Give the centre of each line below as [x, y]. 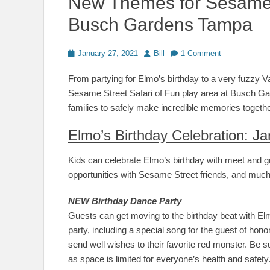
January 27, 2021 [108, 53]
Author [155, 53]
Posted [80, 53]
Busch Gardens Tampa [160, 24]
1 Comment [201, 53]
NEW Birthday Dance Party [125, 201]
